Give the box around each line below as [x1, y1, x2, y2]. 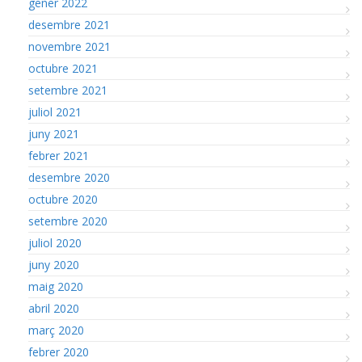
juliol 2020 [28, 235, 82, 251]
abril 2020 [28, 301, 79, 317]
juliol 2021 [28, 104, 82, 120]
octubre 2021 [28, 61, 98, 77]
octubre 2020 [28, 192, 98, 208]
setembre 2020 [28, 213, 107, 229]
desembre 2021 [28, 17, 110, 33]
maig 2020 [28, 279, 83, 295]
